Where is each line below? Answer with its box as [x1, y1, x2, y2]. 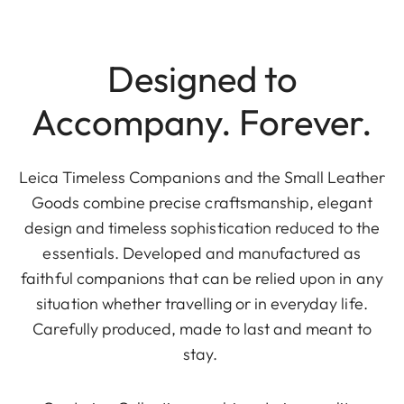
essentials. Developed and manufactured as [42, 243, 362, 264]
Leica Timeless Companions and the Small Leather [18, 167, 386, 188]
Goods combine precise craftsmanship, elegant [31, 192, 373, 214]
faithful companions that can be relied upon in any [21, 268, 383, 289]
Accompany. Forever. [32, 99, 372, 145]
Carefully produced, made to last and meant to [32, 318, 372, 340]
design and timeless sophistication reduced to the [23, 217, 381, 239]
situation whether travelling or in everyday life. [36, 293, 368, 315]
